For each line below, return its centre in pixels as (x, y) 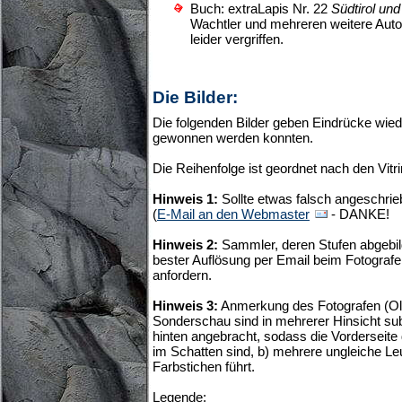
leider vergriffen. (236, 39)
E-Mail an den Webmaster (233, 214)
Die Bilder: (195, 98)
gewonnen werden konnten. (233, 138)
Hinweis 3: (185, 306)
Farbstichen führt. (204, 367)
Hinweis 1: (185, 199)
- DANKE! (358, 214)
